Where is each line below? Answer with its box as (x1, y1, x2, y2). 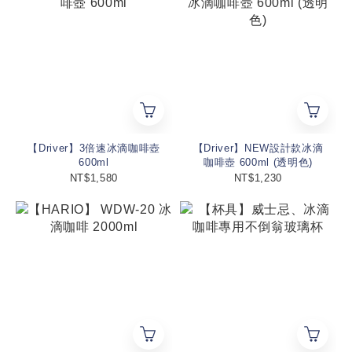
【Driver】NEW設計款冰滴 (192, 141, 324, 154)
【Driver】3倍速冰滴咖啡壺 (27, 141, 160, 154)
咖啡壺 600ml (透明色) (203, 156, 313, 168)
